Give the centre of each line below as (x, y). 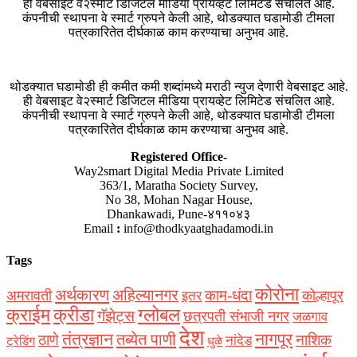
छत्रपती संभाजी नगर (236, 316)
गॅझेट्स (116, 316)
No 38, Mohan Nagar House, (178, 200)
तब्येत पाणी (146, 339)
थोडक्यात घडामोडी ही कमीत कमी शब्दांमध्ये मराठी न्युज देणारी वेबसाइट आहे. (178, 87)
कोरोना (277, 294)
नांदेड (239, 340)
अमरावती (29, 295)
